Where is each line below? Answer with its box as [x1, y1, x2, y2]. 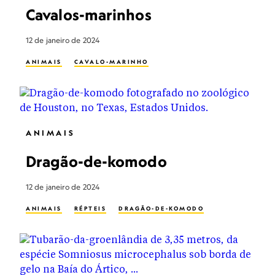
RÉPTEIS [74, 205, 106, 212]
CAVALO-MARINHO [74, 58, 149, 65]
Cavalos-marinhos [26, 6, 152, 24]
